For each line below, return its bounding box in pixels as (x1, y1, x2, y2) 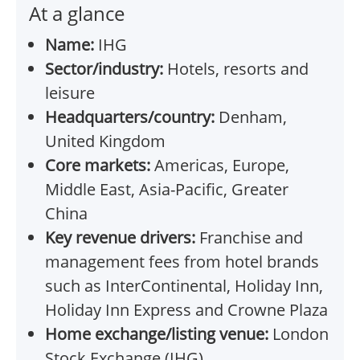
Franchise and (195, 227, 303, 249)
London (268, 323, 329, 346)
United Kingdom (45, 130, 166, 153)
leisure (45, 82, 95, 104)
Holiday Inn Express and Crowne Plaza (45, 299, 328, 321)
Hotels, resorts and (163, 58, 309, 80)
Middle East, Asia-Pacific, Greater (45, 178, 288, 201)
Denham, (215, 106, 287, 129)
